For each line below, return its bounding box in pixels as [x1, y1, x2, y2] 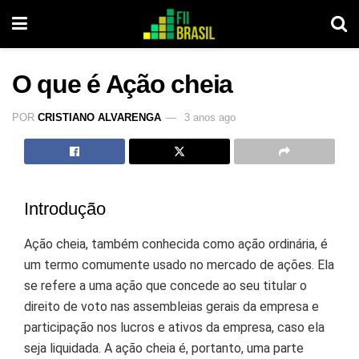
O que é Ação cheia [12, 70, 232, 99]
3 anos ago [184, 111, 236, 123]
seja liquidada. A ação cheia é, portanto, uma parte [24, 341, 304, 357]
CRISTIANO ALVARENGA [38, 111, 161, 123]
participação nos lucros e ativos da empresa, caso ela [24, 320, 325, 336]
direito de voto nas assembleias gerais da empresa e [24, 299, 319, 315]
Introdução [24, 199, 106, 220]
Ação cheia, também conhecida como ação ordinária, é [24, 236, 328, 252]
